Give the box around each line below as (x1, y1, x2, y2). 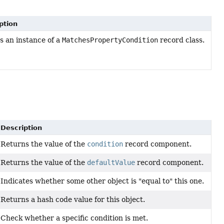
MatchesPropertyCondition (62, 36, 158, 44)
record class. (158, 36, 204, 44)
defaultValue (87, 158, 135, 167)
